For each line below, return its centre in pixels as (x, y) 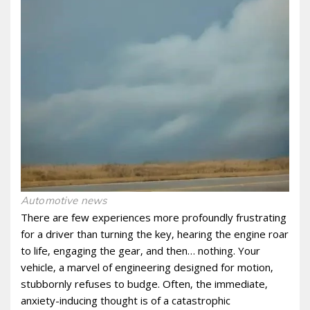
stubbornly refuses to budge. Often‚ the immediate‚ (144, 283)
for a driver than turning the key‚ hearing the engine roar (155, 234)
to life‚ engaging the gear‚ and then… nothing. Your (140, 250)
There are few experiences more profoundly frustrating (154, 217)
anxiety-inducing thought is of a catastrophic (126, 300)
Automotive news (64, 200)
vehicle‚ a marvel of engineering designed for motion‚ (147, 267)
